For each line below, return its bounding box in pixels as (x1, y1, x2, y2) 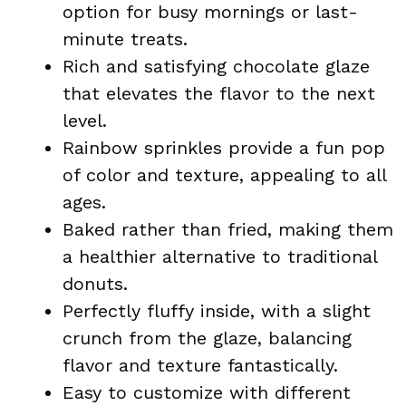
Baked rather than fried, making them (63, 217, 393, 240)
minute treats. (63, 27, 188, 50)
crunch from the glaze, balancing (63, 326, 352, 349)
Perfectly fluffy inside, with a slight (63, 299, 371, 322)
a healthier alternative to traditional (63, 245, 377, 267)
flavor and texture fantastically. (63, 353, 338, 376)
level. (63, 109, 107, 131)
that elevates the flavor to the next (63, 82, 375, 104)
